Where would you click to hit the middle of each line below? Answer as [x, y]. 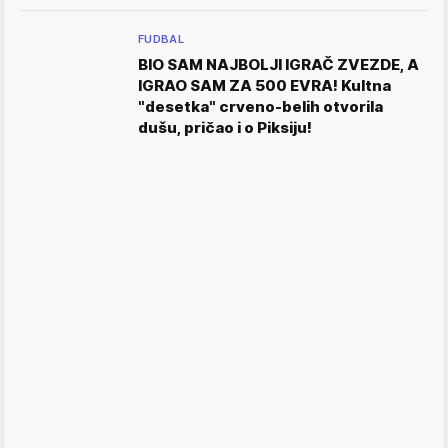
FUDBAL [161, 39]
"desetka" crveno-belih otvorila [260, 106]
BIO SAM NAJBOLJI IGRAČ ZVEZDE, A [278, 64]
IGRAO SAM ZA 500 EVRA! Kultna [264, 85]
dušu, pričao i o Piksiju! [225, 127]
